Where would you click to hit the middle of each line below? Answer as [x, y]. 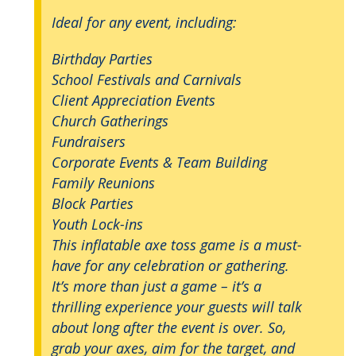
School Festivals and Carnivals [147, 79]
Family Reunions [103, 182]
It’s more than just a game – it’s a [157, 286]
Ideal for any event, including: [144, 22]
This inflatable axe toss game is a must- [177, 244]
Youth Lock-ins [97, 224]
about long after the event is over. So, [169, 327]
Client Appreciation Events [133, 100]
